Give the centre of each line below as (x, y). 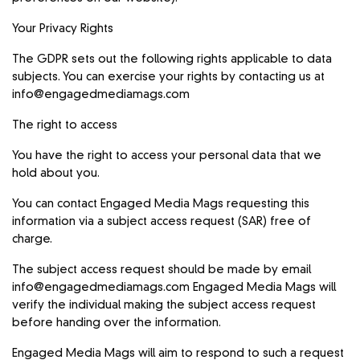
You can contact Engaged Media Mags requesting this (161, 204)
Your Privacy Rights (63, 29)
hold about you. (56, 173)
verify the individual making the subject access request (164, 305)
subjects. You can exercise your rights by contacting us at (169, 77)
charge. (32, 239)
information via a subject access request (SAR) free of (162, 221)
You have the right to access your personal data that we (167, 155)
